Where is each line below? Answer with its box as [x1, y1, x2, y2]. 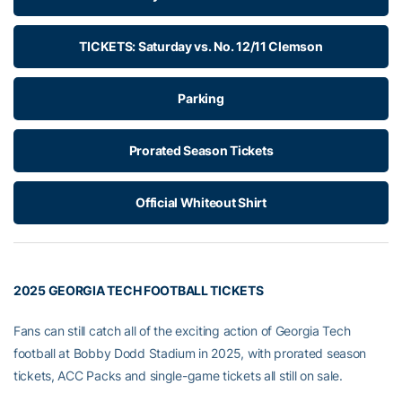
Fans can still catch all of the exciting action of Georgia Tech [13, 323, 351, 339]
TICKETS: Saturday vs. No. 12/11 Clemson [79, 39, 323, 55]
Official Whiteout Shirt [135, 195, 267, 211]
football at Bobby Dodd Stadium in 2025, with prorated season [13, 345, 367, 362]
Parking [178, 91, 224, 107]
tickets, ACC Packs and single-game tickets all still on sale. [13, 368, 343, 384]
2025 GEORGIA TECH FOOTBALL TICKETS [13, 283, 264, 299]
